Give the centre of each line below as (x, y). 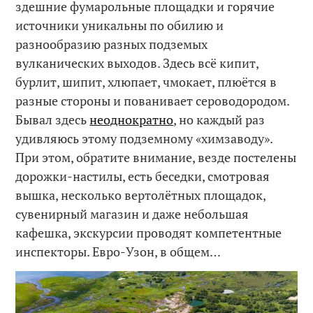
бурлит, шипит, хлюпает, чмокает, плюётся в (146, 82)
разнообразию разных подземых (112, 44)
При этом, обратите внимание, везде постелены (156, 158)
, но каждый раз (219, 120)
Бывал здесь (53, 120)
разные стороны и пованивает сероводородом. (153, 101)
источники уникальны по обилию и (120, 26)
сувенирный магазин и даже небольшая (132, 214)
